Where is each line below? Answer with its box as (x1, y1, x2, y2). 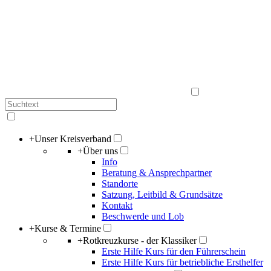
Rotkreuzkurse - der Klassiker (83, 235, 197, 246)
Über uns (83, 146, 118, 156)
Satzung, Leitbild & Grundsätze (102, 189, 223, 200)
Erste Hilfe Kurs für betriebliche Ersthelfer (102, 257, 263, 267)
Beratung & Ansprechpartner (102, 168, 212, 178)
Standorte (102, 178, 138, 189)
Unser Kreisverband (34, 134, 111, 144)
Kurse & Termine (34, 223, 101, 233)
